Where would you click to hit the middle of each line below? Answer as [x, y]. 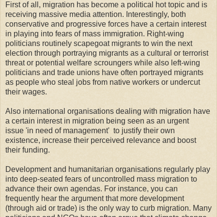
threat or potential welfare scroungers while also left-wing [103, 63]
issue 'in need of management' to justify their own [90, 131]
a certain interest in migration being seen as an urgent [97, 121]
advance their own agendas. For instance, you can [92, 189]
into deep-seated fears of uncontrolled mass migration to [101, 179]
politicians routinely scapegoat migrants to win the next [99, 44]
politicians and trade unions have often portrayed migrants [104, 73]
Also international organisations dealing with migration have [108, 111]
